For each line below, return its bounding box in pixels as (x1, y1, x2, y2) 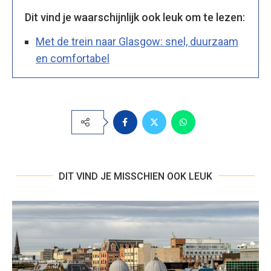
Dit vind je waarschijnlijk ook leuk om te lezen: (25, 10, 245, 24)
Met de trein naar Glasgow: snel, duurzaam (36, 34, 238, 48)
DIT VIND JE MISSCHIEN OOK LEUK (59, 170, 212, 182)
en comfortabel (36, 51, 109, 65)
